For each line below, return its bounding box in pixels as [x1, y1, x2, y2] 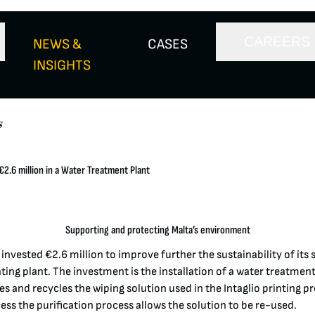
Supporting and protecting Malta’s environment [65, 223, 250, 237]
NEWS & [33, 36, 82, 53]
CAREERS [244, 34, 310, 49]
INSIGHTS [33, 57, 91, 74]
